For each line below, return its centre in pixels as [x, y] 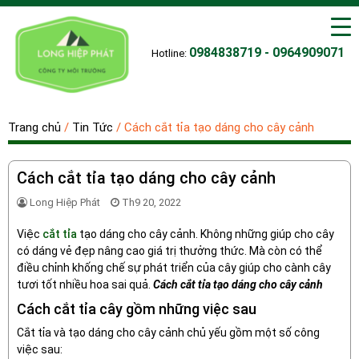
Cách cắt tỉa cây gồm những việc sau [137, 309]
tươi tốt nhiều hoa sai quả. [85, 284]
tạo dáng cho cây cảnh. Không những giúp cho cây [206, 234]
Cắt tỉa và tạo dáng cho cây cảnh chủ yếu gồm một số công [168, 333]
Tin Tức [93, 127]
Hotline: [169, 53]
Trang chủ [34, 127]
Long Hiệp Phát [65, 202]
